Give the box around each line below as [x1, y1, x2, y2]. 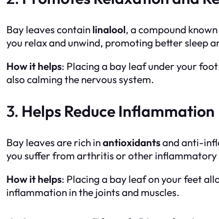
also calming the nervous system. [6, 73, 154, 86]
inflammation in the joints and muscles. [6, 185, 179, 198]
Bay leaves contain [6, 23, 92, 36]
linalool [92, 23, 126, 36]
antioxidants [103, 136, 160, 149]
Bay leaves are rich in [6, 136, 103, 149]
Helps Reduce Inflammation [22, 101, 215, 121]
